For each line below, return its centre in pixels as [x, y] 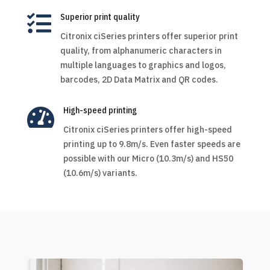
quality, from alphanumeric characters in [141, 50]
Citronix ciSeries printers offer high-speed [147, 129]
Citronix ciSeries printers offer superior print [149, 36]
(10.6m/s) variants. [100, 173]
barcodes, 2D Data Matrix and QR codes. [139, 79]
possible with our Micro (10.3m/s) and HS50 [148, 158]
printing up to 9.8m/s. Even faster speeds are [152, 144]
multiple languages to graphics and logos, [143, 65]
